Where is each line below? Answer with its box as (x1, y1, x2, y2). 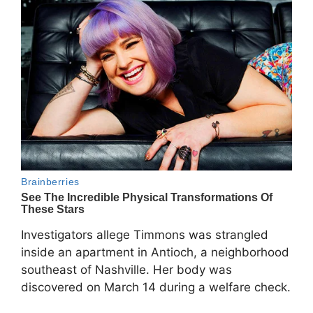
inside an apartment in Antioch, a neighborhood (21, 245, 289, 259)
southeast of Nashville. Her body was (21, 262, 232, 277)
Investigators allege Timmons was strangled (21, 227, 268, 242)
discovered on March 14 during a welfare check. (21, 279, 291, 294)
